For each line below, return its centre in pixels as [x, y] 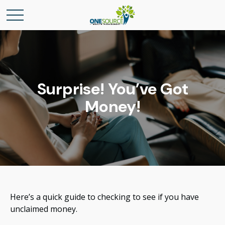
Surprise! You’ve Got [113, 89]
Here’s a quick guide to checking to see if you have [104, 197]
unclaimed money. [44, 209]
